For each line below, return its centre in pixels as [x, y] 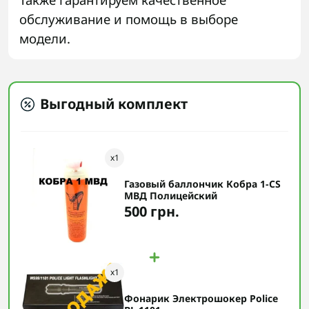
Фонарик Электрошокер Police [201, 299]
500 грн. [152, 212]
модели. [45, 39]
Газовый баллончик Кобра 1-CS [202, 184]
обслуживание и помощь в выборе [129, 19]
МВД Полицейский [171, 196]
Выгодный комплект [114, 104]
